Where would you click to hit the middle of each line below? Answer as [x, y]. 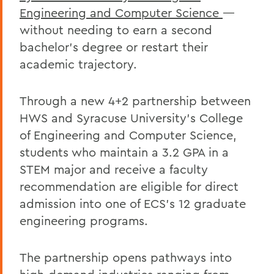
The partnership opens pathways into [126, 257]
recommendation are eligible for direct [129, 186]
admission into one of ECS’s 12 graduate [133, 203]
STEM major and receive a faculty [114, 169]
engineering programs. [84, 220]
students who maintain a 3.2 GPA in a [124, 152]
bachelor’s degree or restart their [114, 47]
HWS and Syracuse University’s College [131, 118]
